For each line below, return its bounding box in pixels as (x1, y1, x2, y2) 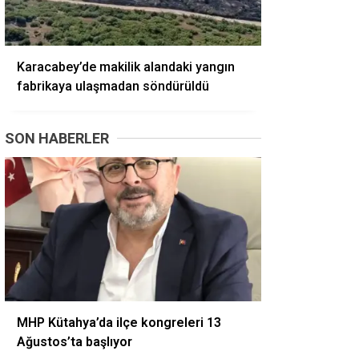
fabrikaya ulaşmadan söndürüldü (17, 79, 209, 94)
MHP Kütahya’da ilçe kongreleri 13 (17, 315, 221, 330)
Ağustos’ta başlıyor (17, 334, 132, 349)
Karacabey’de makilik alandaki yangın (17, 59, 235, 75)
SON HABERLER (5, 130, 109, 147)
